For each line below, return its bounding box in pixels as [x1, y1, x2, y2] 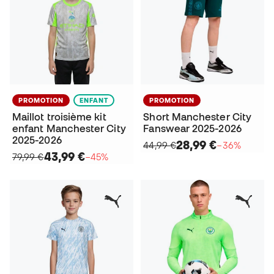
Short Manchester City [143, 111, 252, 122]
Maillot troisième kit [12, 111, 106, 122]
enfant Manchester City [12, 122, 126, 134]
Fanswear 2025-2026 [143, 122, 242, 134]
